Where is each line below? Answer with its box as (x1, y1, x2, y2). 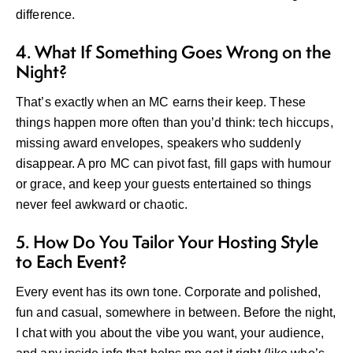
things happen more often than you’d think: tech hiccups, (16, 116, 333, 130)
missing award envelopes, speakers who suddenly (16, 136, 301, 150)
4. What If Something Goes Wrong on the (16, 40, 331, 65)
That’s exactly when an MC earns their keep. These (16, 95, 306, 110)
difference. (16, 8, 76, 22)
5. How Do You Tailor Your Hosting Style (16, 230, 318, 255)
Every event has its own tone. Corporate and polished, (16, 285, 321, 299)
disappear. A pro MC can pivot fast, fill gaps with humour (16, 157, 331, 171)
